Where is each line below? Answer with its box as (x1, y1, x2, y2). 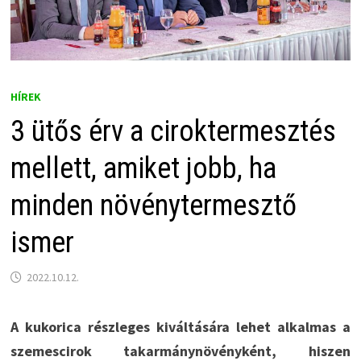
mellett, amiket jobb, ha (10, 151, 276, 185)
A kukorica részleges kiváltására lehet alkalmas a (10, 317, 351, 336)
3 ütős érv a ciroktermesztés (10, 114, 336, 148)
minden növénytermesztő (10, 188, 297, 222)
